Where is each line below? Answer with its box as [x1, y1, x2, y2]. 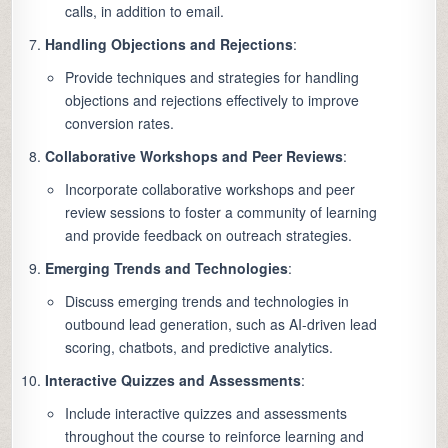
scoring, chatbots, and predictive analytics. [65, 337, 334, 358]
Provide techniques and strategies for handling [65, 67, 360, 88]
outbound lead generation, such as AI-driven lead [65, 314, 378, 335]
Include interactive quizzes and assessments [65, 403, 348, 424]
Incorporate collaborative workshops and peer [65, 179, 356, 200]
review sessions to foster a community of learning [65, 202, 378, 223]
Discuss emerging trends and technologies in [65, 291, 350, 312]
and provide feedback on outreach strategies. [65, 225, 353, 246]
